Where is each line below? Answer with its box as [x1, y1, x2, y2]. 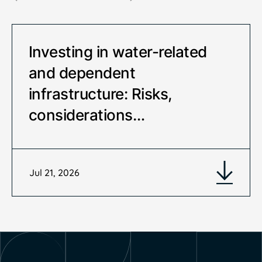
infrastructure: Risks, [29, 85, 172, 104]
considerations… [29, 106, 145, 125]
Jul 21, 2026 [29, 166, 80, 178]
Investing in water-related [29, 43, 207, 61]
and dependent [29, 64, 136, 82]
